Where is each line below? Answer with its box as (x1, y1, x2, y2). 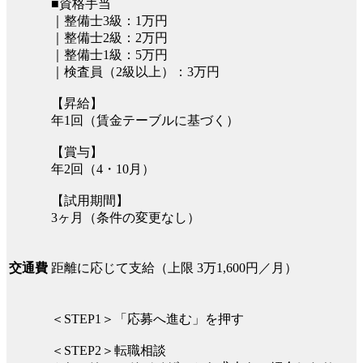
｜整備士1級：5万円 (51, 47, 168, 62)
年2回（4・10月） (51, 161, 155, 176)
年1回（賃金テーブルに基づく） (51, 113, 239, 127)
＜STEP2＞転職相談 (51, 343, 166, 357)
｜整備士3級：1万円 (51, 13, 168, 28)
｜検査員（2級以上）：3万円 (51, 64, 220, 79)
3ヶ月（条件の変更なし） (51, 210, 200, 224)
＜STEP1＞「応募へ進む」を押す (51, 311, 244, 326)
